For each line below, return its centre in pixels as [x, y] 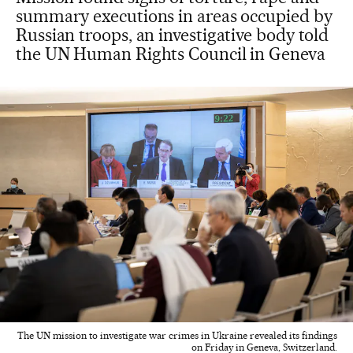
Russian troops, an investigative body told [173, 35]
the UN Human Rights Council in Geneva [171, 54]
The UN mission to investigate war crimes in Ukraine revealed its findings [177, 335]
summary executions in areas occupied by [174, 16]
